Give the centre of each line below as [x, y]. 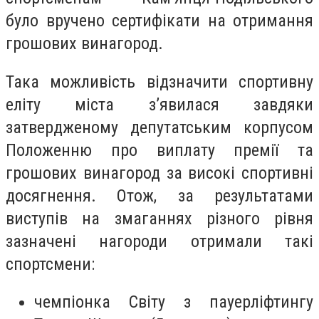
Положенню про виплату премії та [159, 150]
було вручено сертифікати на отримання [159, 21]
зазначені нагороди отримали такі [159, 241]
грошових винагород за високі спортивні [159, 173]
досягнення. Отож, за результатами [159, 195]
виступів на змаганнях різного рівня [159, 218]
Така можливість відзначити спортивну [159, 82]
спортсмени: [50, 264]
